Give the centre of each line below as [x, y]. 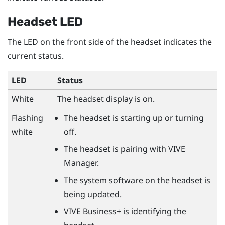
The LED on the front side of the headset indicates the [110, 41]
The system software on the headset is [137, 180]
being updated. [92, 194]
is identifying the [153, 212]
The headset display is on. [106, 99]
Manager [80, 163]
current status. [36, 55]
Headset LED [45, 21]
